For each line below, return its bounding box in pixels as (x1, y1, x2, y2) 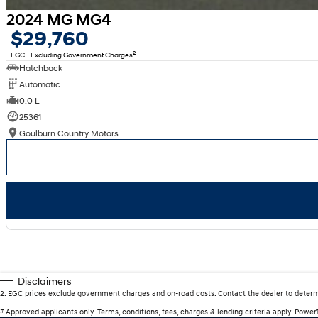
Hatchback (18, 62, 62, 73)
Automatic (18, 78, 60, 89)
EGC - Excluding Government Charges (10, 50, 133, 60)
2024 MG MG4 (6, 10, 111, 29)
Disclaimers (18, 275, 72, 287)
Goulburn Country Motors (18, 127, 119, 138)
